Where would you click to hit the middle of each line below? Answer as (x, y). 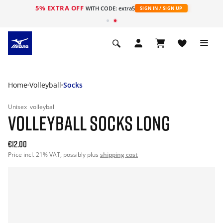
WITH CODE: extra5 (110, 8)
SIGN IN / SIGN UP (161, 8)
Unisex (18, 107)
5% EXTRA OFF (60, 8)
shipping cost (119, 155)
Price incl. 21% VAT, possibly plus (54, 155)
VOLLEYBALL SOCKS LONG (89, 123)
